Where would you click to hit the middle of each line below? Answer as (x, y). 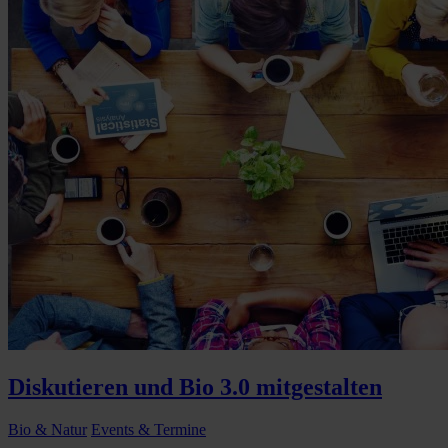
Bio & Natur (47, 429)
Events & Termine (148, 429)
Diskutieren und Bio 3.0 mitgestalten (195, 387)
